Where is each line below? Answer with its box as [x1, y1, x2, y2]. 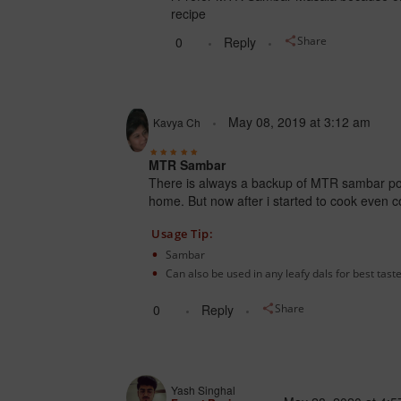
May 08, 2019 [228, 113, 307, 132]
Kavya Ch [153, 115, 201, 131]
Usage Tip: [151, 226, 214, 243]
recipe [171, 4, 207, 23]
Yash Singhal [170, 382, 235, 398]
